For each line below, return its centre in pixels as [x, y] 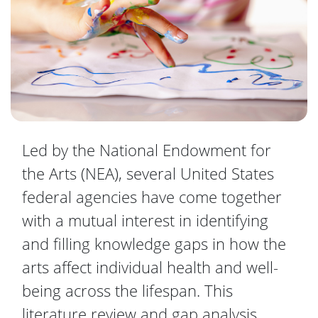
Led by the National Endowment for [147, 149]
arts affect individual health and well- [150, 267]
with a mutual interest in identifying [145, 220]
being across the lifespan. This [127, 290]
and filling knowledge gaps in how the [154, 243]
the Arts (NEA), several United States [148, 173]
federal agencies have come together [152, 196]
